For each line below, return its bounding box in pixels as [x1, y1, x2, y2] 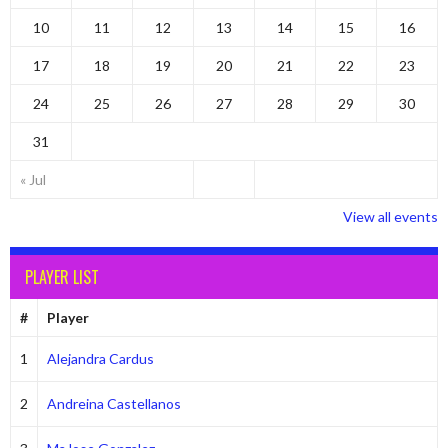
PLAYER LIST [25, 265, 99, 289]
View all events [343, 208, 438, 225]
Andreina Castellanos [46, 395, 181, 412]
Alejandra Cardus [46, 350, 154, 367]
